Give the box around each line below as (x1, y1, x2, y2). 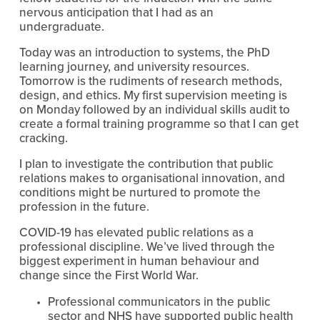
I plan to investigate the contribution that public (19, 154, 273, 172)
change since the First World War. (19, 266, 199, 284)
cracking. (19, 129, 68, 146)
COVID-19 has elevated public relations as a (19, 223, 254, 241)
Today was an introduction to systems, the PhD (19, 43, 270, 61)
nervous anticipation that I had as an (19, 3, 214, 21)
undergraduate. (19, 17, 104, 35)
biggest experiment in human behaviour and (19, 251, 259, 269)
